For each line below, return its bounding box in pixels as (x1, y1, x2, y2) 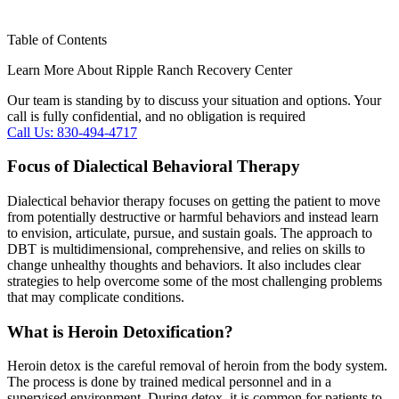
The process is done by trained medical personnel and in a (7, 374, 331, 390)
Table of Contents (7, 31, 107, 47)
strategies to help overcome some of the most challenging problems (7, 273, 382, 289)
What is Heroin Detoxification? (7, 322, 233, 341)
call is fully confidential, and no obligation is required (7, 108, 305, 124)
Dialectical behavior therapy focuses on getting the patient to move (7, 193, 380, 208)
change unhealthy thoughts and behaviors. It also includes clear (7, 257, 361, 273)
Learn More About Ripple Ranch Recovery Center (7, 61, 292, 77)
